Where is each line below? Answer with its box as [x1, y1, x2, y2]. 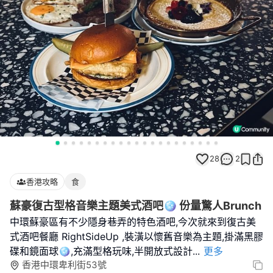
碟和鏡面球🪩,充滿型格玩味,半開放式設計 [10, 245, 193, 257]
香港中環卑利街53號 [22, 259, 107, 271]
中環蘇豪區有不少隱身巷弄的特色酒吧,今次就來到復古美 [10, 216, 256, 228]
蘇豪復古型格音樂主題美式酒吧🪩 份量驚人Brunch [10, 199, 261, 212]
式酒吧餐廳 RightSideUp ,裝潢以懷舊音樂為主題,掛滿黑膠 [10, 230, 263, 243]
